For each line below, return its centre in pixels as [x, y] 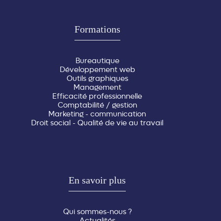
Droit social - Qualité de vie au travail [97, 123]
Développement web [97, 70]
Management [97, 88]
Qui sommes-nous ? [97, 212]
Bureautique [97, 61]
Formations [97, 29]
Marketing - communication [97, 114]
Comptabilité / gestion [97, 105]
